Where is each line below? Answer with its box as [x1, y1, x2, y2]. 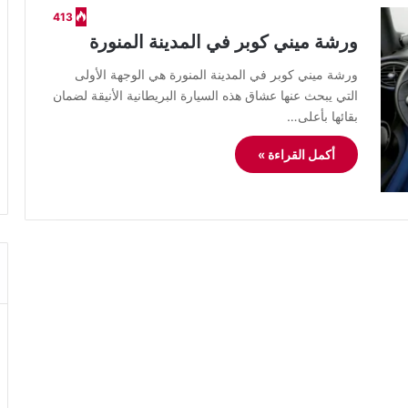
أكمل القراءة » [258, 147, 335, 162]
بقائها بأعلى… [287, 108, 358, 124]
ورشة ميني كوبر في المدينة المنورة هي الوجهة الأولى [75, 66, 358, 82]
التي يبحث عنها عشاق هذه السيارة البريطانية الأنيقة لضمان [53, 87, 358, 103]
